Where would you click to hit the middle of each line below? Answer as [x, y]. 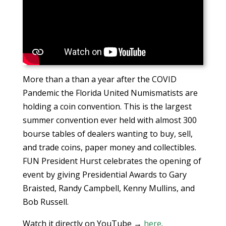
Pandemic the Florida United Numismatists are [110, 93]
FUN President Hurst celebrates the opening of [112, 161]
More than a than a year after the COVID [99, 79]
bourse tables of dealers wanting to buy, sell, [107, 134]
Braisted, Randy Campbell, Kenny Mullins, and [108, 188]
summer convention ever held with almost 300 [109, 120]
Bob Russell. [45, 202]
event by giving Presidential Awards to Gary [104, 175]
